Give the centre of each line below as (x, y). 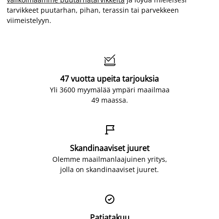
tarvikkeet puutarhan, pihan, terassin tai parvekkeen (93, 10)
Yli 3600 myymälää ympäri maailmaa (109, 90)
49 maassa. (109, 100)
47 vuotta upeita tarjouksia (109, 79)
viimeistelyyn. (29, 21)
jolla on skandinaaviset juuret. (109, 170)
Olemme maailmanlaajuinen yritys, (109, 159)
